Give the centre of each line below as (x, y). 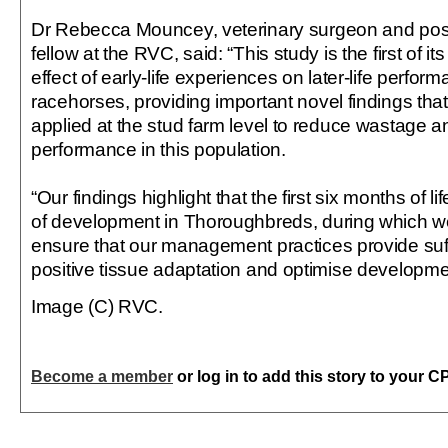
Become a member (102, 376)
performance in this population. (158, 149)
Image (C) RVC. (97, 306)
